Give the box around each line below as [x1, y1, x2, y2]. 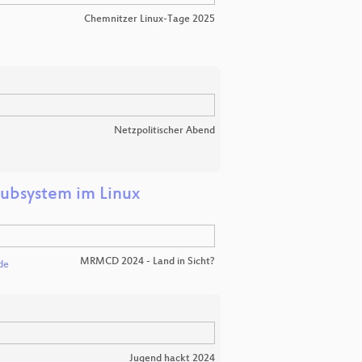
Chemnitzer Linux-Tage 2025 [84, 13, 215, 25]
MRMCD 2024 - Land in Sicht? [80, 255, 215, 267]
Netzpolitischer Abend [114, 124, 215, 137]
